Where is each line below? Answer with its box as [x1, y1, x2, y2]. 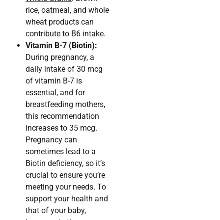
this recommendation [26, 111, 99, 121]
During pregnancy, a [26, 53, 94, 62]
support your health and [26, 194, 108, 204]
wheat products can [26, 17, 94, 27]
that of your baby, [26, 206, 86, 216]
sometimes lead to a [26, 147, 96, 157]
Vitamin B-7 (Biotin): [26, 41, 97, 51]
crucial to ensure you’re [26, 170, 105, 180]
